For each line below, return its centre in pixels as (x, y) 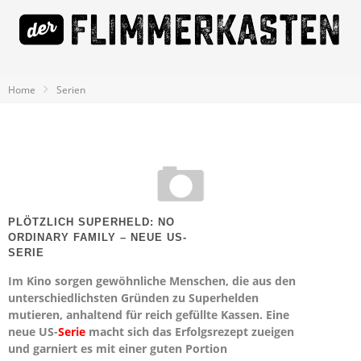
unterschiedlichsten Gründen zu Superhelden (133, 298)
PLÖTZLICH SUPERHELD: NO (91, 222)
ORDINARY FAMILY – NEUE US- (98, 237)
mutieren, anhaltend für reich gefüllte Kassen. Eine (149, 315)
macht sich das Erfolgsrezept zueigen (190, 332)
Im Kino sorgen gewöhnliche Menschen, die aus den (152, 281)
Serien (71, 90)
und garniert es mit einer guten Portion (118, 349)
